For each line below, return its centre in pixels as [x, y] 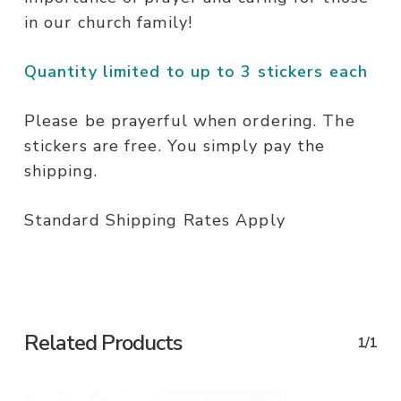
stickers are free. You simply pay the [175, 146]
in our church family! [108, 23]
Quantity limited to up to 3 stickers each [196, 72]
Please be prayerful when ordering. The [189, 121]
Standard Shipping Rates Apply [154, 221]
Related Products [102, 343]
